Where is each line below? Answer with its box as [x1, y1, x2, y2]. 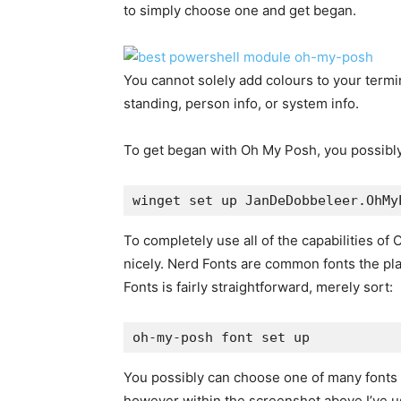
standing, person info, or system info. [124, 95, 359, 113]
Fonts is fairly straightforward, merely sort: [124, 278, 393, 296]
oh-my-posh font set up [132, 329, 310, 346]
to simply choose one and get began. [124, 2, 356, 20]
